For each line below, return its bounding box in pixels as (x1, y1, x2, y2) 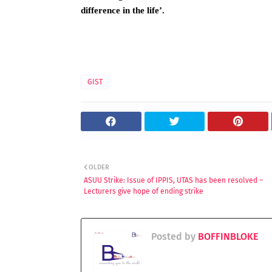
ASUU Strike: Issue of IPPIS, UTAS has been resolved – (84, 176, 263, 185)
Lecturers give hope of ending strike (84, 187, 203, 195)
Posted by (151, 231, 195, 242)
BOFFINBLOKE (195, 231, 258, 242)
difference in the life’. (81, 5, 165, 15)
